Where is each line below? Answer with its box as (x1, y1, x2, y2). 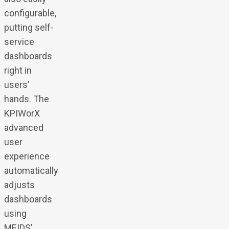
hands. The (4, 93, 49, 104)
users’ (4, 79, 29, 90)
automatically (4, 165, 58, 176)
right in (4, 64, 32, 76)
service (4, 36, 34, 47)
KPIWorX (4, 107, 40, 119)
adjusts (4, 179, 35, 190)
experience (4, 150, 50, 162)
